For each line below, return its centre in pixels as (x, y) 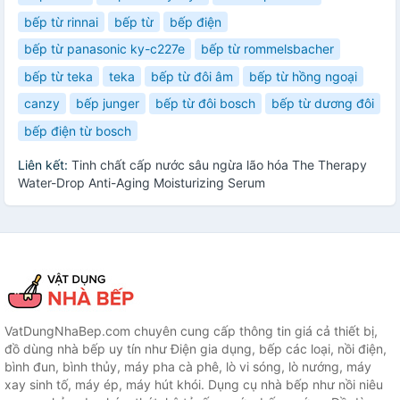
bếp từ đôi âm (192, 76)
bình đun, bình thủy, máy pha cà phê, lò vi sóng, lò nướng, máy (188, 367)
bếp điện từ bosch (78, 130)
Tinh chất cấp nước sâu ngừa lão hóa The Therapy (219, 165)
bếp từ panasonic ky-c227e (104, 49)
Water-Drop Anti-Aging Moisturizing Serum (142, 183)
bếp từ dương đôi (323, 104)
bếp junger (108, 104)
